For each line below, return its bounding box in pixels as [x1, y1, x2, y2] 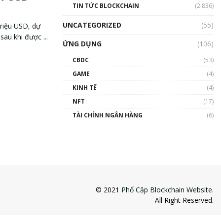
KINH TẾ [73, 83, 97, 92]
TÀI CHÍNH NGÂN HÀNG [73, 110, 143, 119]
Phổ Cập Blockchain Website [121, 184, 212, 194]
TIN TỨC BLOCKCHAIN [73, 1, 139, 10]
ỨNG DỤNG [63, 38, 102, 48]
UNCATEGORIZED [63, 20, 121, 30]
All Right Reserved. [155, 195, 214, 205]
